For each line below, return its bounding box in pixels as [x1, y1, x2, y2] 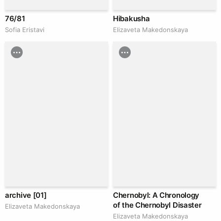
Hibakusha [113, 14, 150, 24]
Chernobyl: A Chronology [113, 190, 200, 200]
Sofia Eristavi [5, 26, 44, 34]
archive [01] [5, 190, 47, 200]
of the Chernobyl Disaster [113, 200, 202, 210]
